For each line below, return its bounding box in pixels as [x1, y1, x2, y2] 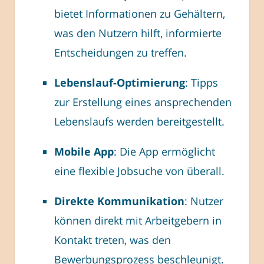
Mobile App [54, 144, 114, 159]
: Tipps [185, 75, 218, 90]
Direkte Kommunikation [54, 194, 184, 209]
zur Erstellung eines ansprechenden [54, 95, 232, 110]
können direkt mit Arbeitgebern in [54, 213, 222, 228]
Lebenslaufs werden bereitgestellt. [54, 114, 225, 129]
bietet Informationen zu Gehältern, [54, 6, 225, 21]
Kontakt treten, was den [54, 233, 171, 247]
